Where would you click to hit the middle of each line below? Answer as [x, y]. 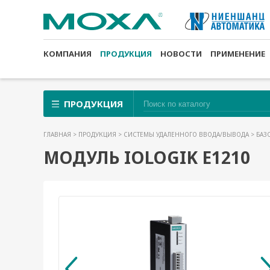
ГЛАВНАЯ [58, 134]
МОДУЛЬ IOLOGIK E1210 [147, 157]
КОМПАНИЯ [67, 54]
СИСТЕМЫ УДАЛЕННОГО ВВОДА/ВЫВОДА [187, 134]
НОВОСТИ [181, 54]
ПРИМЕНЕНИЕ [238, 54]
